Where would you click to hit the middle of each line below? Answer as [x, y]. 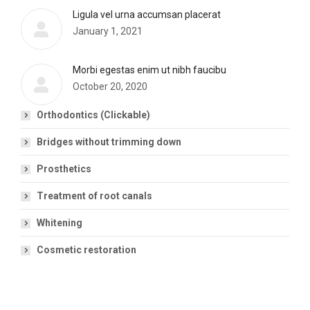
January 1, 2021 [108, 31]
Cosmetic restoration [86, 250]
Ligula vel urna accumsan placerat [147, 15]
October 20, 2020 [110, 87]
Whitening [60, 223]
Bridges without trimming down [109, 142]
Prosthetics [64, 169]
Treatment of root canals [94, 196]
